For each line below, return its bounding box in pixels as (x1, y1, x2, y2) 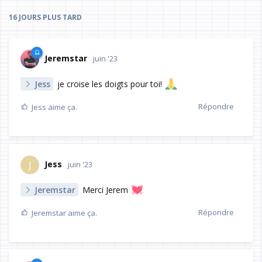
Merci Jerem (80, 184, 130, 196)
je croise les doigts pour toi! (55, 78, 164, 90)
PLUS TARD (41, 12, 82, 23)
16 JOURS (9, 12, 41, 23)
